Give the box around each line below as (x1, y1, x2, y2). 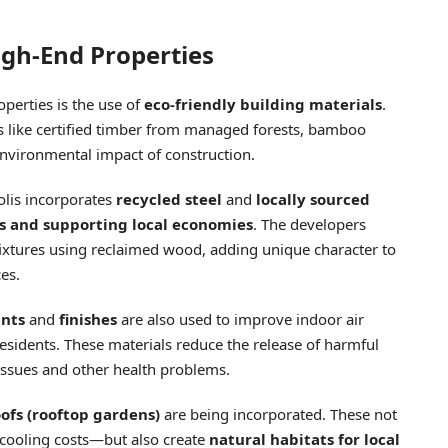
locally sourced (256, 188, 370, 209)
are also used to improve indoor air (121, 308, 364, 329)
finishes (59, 308, 121, 329)
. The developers (253, 213, 366, 234)
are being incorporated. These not (160, 403, 397, 424)
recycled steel (116, 188, 222, 209)
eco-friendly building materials (144, 93, 382, 114)
